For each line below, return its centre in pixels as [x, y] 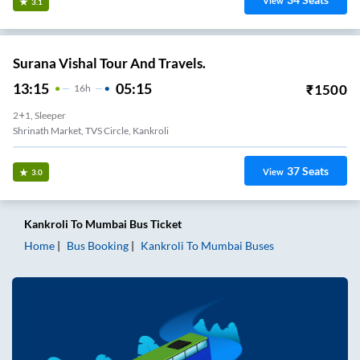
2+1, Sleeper [39, 116]
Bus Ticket [154, 223]
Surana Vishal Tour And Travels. [109, 63]
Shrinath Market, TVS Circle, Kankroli [91, 131]
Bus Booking [98, 245]
